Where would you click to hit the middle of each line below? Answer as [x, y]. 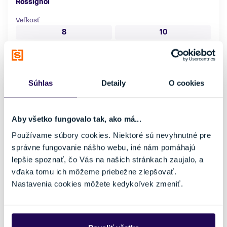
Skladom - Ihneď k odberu [76, 54]
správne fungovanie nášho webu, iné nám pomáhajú [104, 147]
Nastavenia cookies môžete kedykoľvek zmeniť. [97, 183]
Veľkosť [28, 20]
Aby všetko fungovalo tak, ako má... [77, 119]
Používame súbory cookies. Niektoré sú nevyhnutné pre [111, 135]
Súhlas [41, 83]
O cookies [186, 83]
